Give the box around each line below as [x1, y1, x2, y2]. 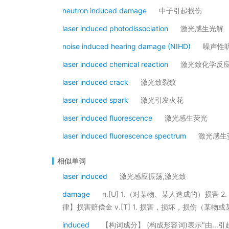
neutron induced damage [62, 6, 147, 15]
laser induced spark [62, 96, 128, 104]
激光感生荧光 [165, 113, 208, 122]
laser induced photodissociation [62, 24, 168, 33]
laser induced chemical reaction [62, 60, 168, 68]
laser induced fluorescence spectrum [62, 131, 186, 140]
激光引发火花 [141, 96, 184, 104]
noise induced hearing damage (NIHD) [62, 42, 191, 51]
